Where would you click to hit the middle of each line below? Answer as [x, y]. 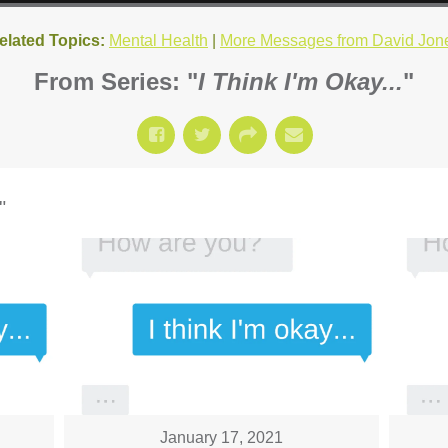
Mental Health [158, 40]
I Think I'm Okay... [300, 81]
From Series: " [116, 81]
